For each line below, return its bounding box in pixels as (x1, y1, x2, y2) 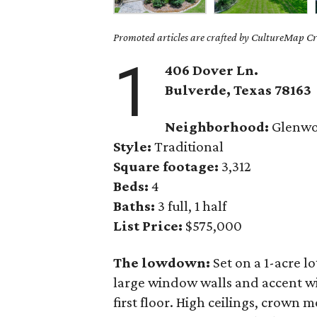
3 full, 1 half (158, 197, 226, 214)
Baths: (113, 197, 158, 214)
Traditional (154, 138, 224, 155)
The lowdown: (113, 254, 213, 271)
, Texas (226, 81, 275, 98)
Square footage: (113, 158, 219, 175)
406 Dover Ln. (165, 62, 259, 79)
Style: (113, 138, 154, 155)
